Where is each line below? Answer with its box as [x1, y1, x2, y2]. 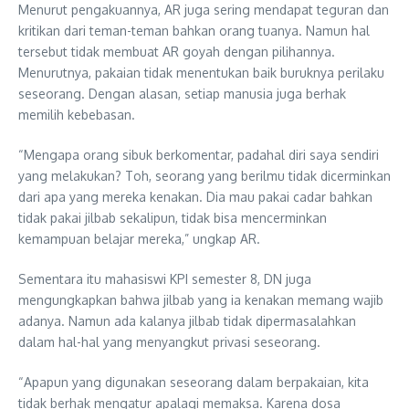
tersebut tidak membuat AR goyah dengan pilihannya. [18, 43, 335, 59]
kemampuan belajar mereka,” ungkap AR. [18, 230, 260, 246]
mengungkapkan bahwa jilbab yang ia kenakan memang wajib [18, 291, 383, 308]
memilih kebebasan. [18, 106, 135, 122]
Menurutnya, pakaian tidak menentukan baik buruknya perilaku [18, 64, 384, 80]
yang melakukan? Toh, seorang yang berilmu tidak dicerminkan [18, 167, 391, 184]
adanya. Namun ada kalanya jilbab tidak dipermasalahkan [18, 312, 356, 329]
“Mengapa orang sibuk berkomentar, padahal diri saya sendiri [18, 146, 379, 163]
